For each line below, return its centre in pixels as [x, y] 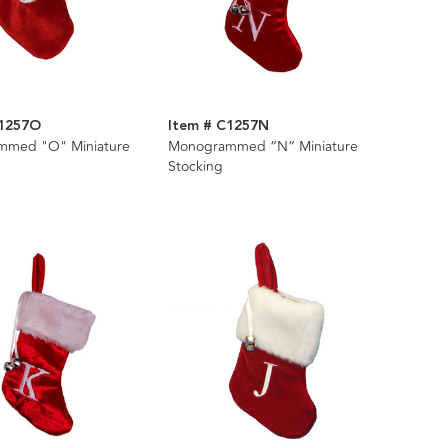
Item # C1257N [218, 125]
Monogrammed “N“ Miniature [262, 146]
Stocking [195, 166]
